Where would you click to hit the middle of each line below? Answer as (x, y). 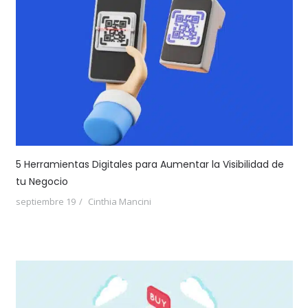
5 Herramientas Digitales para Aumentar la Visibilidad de (150, 164)
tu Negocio (42, 181)
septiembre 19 (45, 201)
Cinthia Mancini (119, 201)
